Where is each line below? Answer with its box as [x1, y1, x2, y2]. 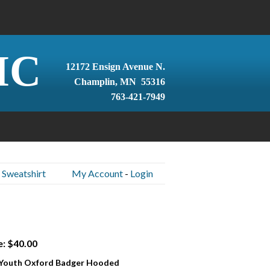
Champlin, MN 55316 [74, 77, 165, 87]
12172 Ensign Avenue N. [65, 61, 165, 72]
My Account [71, 168, 123, 179]
